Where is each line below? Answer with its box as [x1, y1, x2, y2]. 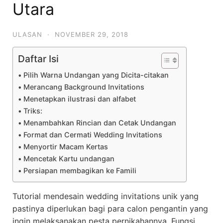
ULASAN [12, 30, 42, 38]
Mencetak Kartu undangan [23, 154, 114, 163]
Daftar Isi [18, 53, 59, 65]
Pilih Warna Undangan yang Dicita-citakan [23, 71, 169, 79]
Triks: [23, 107, 42, 115]
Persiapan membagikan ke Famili [23, 166, 136, 175]
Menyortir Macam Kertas [23, 142, 108, 151]
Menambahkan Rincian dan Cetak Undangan [23, 118, 176, 127]
